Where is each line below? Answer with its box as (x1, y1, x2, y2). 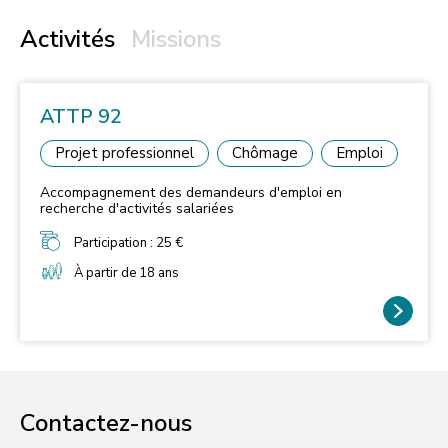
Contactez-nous (20, 407, 192, 440)
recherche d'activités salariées (40, 198, 234, 218)
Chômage (232, 142, 298, 163)
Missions (131, 22, 221, 55)
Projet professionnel (55, 142, 194, 163)
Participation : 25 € (74, 233, 183, 252)
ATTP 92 (40, 102, 122, 130)
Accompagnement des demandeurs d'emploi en (40, 182, 342, 202)
